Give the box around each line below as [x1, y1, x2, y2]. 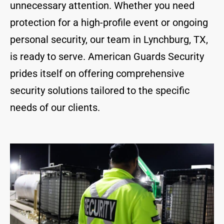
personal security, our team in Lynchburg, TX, [10, 33, 208, 46]
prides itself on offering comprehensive [10, 67, 184, 80]
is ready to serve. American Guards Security [10, 50, 204, 63]
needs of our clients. [10, 101, 100, 114]
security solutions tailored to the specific [10, 84, 189, 97]
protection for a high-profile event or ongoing [10, 16, 208, 29]
